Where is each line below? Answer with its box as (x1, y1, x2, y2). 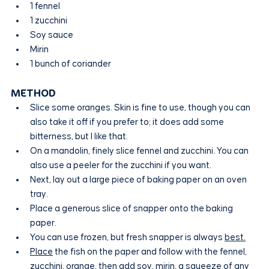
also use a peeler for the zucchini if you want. (30, 161, 211, 171)
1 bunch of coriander (30, 59, 111, 69)
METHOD (11, 86, 56, 100)
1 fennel (30, 2, 60, 11)
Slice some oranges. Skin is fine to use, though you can (30, 103, 252, 113)
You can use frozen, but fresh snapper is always (30, 233, 225, 243)
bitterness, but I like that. (30, 132, 128, 142)
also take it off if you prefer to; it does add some (30, 118, 226, 127)
